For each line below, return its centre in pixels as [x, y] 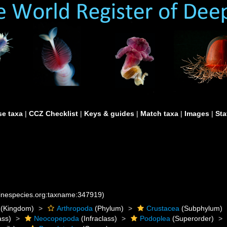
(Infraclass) [98, 218]
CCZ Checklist [53, 113]
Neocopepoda [57, 218]
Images [197, 113]
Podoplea [155, 218]
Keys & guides [109, 113]
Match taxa [159, 113]
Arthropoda [75, 208]
